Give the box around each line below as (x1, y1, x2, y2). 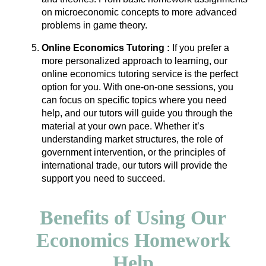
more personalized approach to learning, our (42, 56, 227, 66)
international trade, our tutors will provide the (42, 160, 227, 170)
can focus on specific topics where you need (42, 95, 227, 105)
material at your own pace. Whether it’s (42, 121, 204, 131)
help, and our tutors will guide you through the (42, 108, 233, 118)
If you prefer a (172, 43, 229, 53)
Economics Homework (36, 229, 230, 251)
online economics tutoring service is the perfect (42, 69, 238, 79)
